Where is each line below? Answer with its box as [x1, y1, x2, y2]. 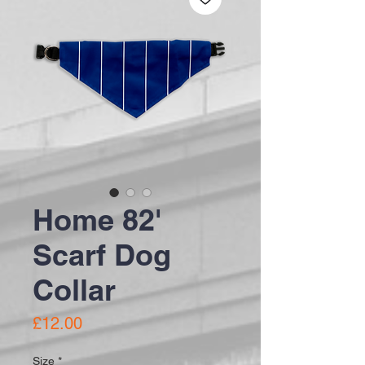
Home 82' [33, 201, 162, 237]
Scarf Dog [33, 236, 171, 272]
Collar [33, 271, 116, 307]
